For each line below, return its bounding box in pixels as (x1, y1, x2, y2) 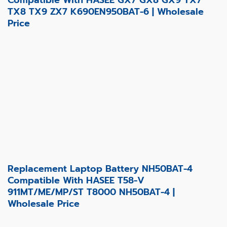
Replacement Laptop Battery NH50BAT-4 (8, 161, 193, 176)
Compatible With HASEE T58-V (8, 173, 144, 187)
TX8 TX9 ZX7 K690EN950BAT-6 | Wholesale (8, 4, 204, 19)
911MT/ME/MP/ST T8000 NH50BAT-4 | (8, 184, 175, 199)
